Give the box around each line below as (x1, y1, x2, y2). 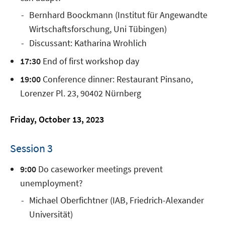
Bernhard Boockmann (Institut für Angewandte (29, 9, 207, 21)
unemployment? (20, 177, 83, 189)
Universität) (29, 208, 73, 220)
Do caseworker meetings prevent (36, 163, 163, 175)
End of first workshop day (41, 55, 139, 67)
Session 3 (10, 141, 53, 156)
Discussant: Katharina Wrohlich (29, 37, 147, 49)
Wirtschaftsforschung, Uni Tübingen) (29, 23, 167, 35)
